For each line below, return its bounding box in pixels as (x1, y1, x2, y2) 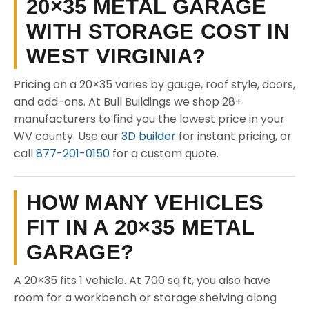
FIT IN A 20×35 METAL (26, 215, 255, 239)
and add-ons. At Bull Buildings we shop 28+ (14, 94, 242, 110)
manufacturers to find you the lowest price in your (14, 111, 285, 127)
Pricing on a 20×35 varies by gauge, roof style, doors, (14, 77, 295, 92)
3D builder (121, 128, 176, 144)
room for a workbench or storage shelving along (14, 290, 277, 306)
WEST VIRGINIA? (26, 44, 206, 68)
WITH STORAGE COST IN (26, 19, 289, 43)
